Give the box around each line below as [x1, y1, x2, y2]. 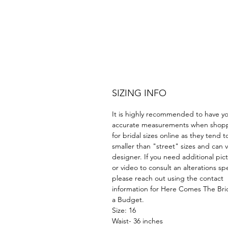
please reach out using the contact [111, 174, 223, 183]
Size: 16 [111, 206, 136, 215]
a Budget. [111, 195, 144, 204]
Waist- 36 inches [111, 216, 163, 225]
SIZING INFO [111, 88, 166, 99]
